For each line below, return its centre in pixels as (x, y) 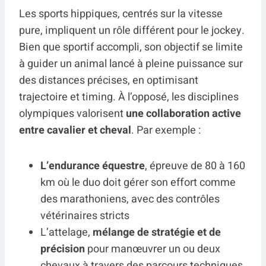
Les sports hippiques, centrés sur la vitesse (121, 14)
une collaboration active (183, 113)
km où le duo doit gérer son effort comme (138, 182)
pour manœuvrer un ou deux (153, 249)
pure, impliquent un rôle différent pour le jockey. (132, 30)
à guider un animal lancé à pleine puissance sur (131, 64)
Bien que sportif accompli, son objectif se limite (131, 47)
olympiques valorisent (72, 113)
